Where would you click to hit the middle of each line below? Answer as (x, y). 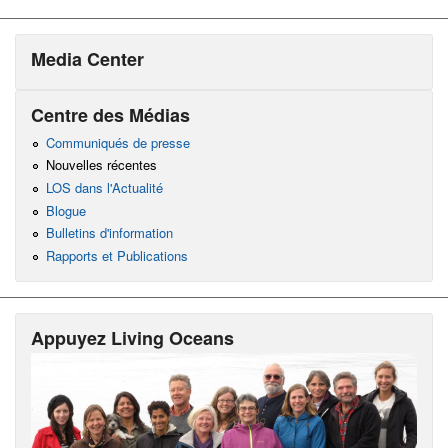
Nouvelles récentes (101, 165)
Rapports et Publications (116, 255)
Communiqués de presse (117, 142)
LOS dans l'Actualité (104, 187)
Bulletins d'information (109, 233)
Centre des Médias (110, 115)
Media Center (87, 59)
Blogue (65, 210)
